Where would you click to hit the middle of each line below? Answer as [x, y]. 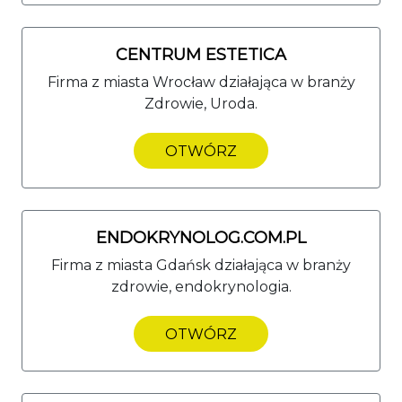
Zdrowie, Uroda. [201, 103]
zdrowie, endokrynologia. [201, 286]
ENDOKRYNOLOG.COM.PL [201, 237]
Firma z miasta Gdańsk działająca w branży [201, 265]
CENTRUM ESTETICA [201, 54]
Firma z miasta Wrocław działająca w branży [201, 82]
